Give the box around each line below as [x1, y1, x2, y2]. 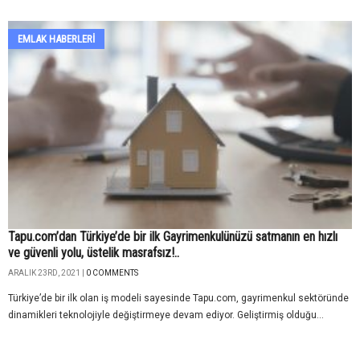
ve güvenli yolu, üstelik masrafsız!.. [8, 244, 179, 260]
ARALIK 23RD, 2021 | [8, 268, 86, 277]
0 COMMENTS [86, 268, 138, 277]
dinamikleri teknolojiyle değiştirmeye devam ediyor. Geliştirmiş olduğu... [8, 309, 324, 321]
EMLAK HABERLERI [18, 33, 95, 46]
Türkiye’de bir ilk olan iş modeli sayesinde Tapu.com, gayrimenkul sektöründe [8, 292, 349, 304]
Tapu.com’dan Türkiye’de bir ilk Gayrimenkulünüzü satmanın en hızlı [8, 228, 337, 244]
